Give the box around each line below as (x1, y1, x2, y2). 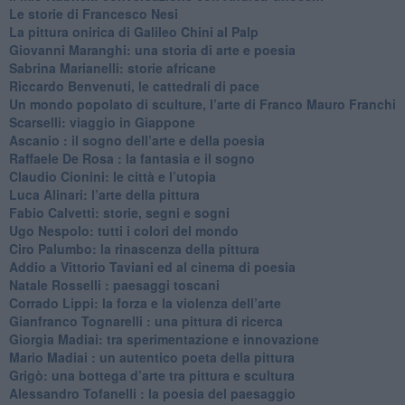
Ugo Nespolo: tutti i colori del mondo (8, 221, 239, 240)
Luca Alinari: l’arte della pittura (8, 184, 200, 203)
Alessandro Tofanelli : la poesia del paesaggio (8, 383, 296, 402)
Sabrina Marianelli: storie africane (8, 58, 216, 77)
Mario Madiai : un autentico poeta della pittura (8, 347, 295, 366)
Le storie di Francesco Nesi (8, 4, 178, 23)
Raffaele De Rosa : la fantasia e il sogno (8, 148, 255, 167)
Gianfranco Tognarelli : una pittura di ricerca (8, 311, 283, 330)
